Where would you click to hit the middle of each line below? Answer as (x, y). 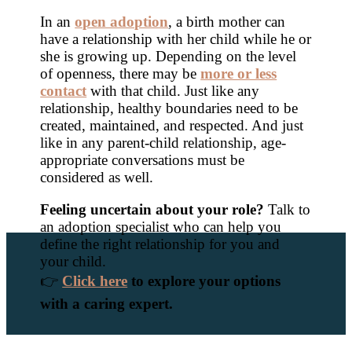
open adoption (122, 22)
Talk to (288, 209)
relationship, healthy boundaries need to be (169, 108)
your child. (73, 261)
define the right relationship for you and (160, 244)
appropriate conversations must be (143, 160)
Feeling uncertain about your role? (152, 209)
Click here (95, 280)
